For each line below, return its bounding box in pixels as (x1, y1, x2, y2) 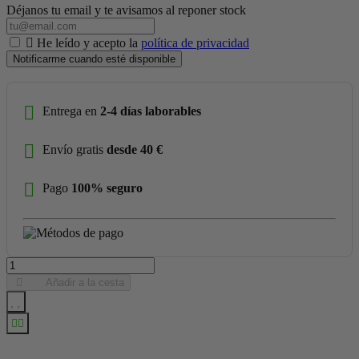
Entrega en (42, 104, 100, 119)
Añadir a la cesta (46, 276, 125, 288)
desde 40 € (107, 143, 163, 157)
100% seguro (71, 181, 143, 196)
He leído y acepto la (37, 35, 141, 50)
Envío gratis (42, 143, 107, 157)
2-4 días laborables (100, 104, 201, 119)
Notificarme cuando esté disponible (13, 52, 175, 65)
